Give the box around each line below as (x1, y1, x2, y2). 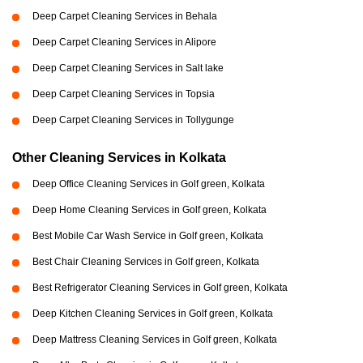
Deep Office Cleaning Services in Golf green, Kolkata (32, 178, 265, 190)
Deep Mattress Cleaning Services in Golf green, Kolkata (32, 334, 277, 346)
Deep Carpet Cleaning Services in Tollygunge (32, 114, 234, 126)
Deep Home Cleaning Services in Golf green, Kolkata (32, 204, 267, 216)
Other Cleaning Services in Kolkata (12, 151, 226, 165)
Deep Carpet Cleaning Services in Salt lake (32, 62, 224, 75)
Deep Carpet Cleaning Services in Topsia (32, 88, 215, 100)
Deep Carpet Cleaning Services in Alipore (32, 36, 216, 49)
